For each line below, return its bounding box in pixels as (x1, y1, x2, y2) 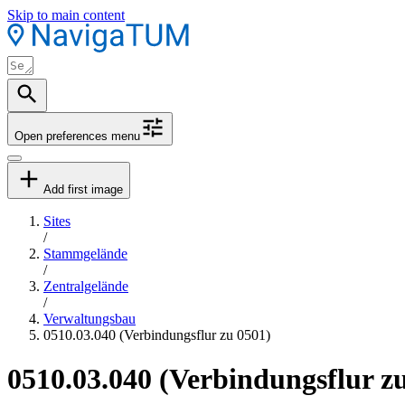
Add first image (43, 183, 123, 196)
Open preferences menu (14, 129, 140, 143)
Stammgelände (43, 246, 127, 261)
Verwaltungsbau (43, 311, 136, 326)
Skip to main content (7, 7, 125, 23)
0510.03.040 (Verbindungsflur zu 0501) (43, 327, 270, 343)
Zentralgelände (43, 278, 128, 294)
